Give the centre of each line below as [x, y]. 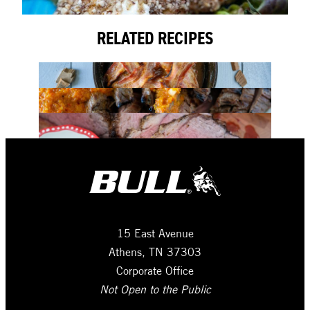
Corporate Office [155, 270]
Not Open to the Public [155, 289]
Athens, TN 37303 [155, 252]
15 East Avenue [155, 233]
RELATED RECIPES [155, 39]
